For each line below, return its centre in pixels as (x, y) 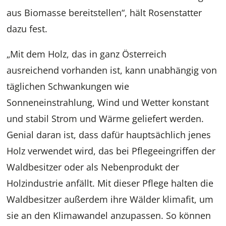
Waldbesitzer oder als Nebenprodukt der (93, 167)
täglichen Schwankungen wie (68, 87)
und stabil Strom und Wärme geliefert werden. (105, 119)
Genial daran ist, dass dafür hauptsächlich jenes (109, 135)
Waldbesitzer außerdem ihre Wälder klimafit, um (110, 200)
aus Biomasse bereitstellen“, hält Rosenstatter (104, 13)
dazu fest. (27, 29)
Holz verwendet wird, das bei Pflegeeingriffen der (111, 151)
